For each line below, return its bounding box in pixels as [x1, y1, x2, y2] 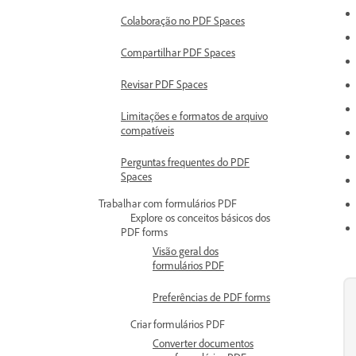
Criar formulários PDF [130, 317, 225, 331]
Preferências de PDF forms [153, 290, 270, 304]
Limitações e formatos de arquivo [121, 109, 268, 122]
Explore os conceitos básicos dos [130, 211, 270, 224]
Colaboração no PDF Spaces [121, 14, 245, 27]
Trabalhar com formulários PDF [99, 196, 237, 210]
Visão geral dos [153, 244, 219, 257]
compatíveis [121, 123, 174, 137]
